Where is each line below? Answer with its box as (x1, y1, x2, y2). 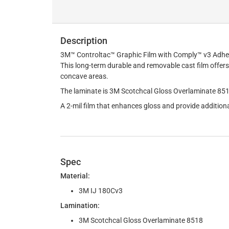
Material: (60, 172, 90, 180)
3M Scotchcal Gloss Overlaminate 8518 (79, 216, 203, 224)
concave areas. (60, 72, 108, 80)
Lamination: (60, 201, 100, 210)
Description (60, 35, 107, 46)
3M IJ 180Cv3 (79, 187, 123, 195)
